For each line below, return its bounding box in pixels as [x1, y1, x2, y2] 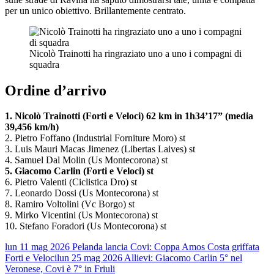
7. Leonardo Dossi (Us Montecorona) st [5, 188, 158, 199]
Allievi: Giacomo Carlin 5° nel [124, 253, 242, 264]
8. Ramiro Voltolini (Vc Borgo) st [5, 199, 135, 210]
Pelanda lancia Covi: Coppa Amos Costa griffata [72, 242, 259, 253]
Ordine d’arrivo [5, 82, 106, 98]
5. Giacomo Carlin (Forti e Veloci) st [5, 166, 154, 177]
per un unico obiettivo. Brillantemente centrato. [5, 5, 186, 16]
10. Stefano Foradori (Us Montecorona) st [5, 221, 166, 232]
